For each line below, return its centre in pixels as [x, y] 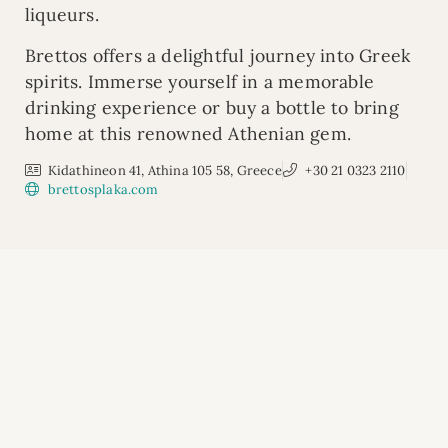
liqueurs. [62, 15]
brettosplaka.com [103, 189]
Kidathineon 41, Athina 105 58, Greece [164, 170]
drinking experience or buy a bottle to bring [212, 107]
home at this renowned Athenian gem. [188, 133]
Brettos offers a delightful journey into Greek [218, 55]
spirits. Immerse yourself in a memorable [199, 81]
